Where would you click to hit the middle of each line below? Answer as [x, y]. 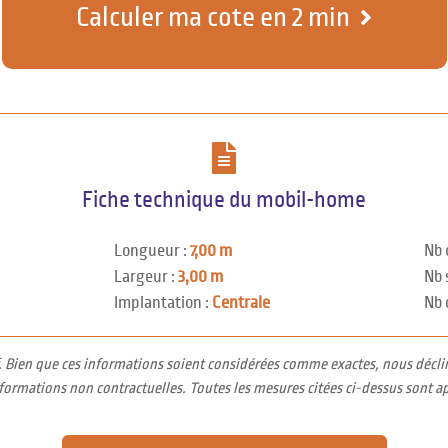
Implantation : [162, 303]
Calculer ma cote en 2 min [213, 17]
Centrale [240, 303]
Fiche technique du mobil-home [224, 200]
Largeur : [145, 277]
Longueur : [151, 251]
